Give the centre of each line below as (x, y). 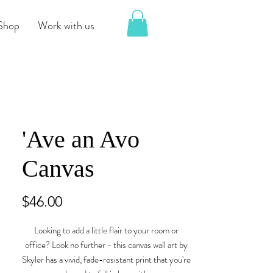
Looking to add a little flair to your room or (106, 231)
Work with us (66, 26)
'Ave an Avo (81, 140)
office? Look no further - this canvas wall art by (106, 245)
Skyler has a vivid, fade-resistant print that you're (106, 260)
